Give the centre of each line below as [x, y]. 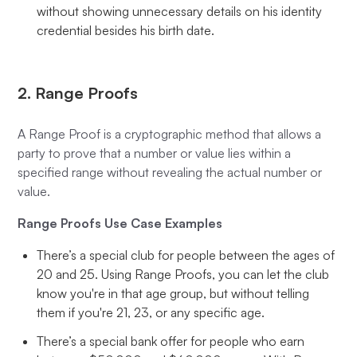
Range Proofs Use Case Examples [120, 223]
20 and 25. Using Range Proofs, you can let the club [183, 274]
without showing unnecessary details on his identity [180, 11]
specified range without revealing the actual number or [170, 172]
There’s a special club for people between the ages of [186, 255]
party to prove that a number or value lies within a [155, 153]
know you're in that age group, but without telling [173, 293]
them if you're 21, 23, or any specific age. [151, 312]
